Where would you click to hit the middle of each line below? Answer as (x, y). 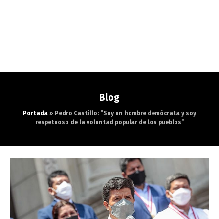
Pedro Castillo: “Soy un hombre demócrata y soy (125, 113)
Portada (35, 113)
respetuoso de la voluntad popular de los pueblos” (109, 122)
